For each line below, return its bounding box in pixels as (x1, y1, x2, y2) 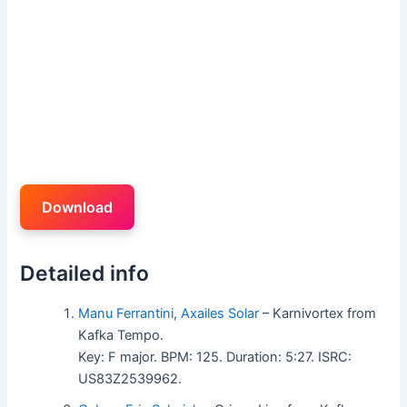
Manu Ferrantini (78, 304, 174, 322)
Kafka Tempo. (78, 326, 164, 343)
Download (42, 197, 114, 216)
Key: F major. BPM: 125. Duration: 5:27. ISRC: (78, 348, 352, 365)
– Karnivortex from (259, 304, 377, 322)
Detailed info (20, 260, 150, 286)
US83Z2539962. (78, 370, 183, 387)
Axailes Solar (181, 304, 260, 322)
